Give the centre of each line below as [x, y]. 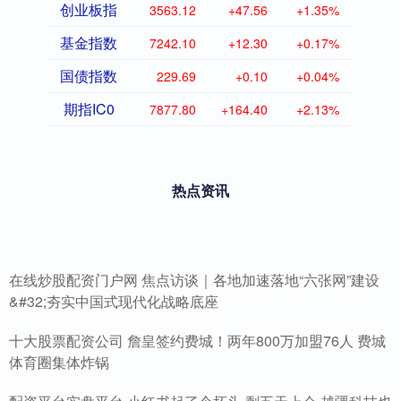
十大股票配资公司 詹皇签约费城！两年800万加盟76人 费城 [197, 341]
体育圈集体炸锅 [59, 363]
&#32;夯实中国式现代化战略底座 [114, 302]
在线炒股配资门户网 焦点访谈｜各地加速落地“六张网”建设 [194, 280]
